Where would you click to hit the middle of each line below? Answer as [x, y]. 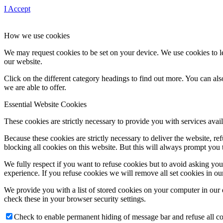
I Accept [17, 8]
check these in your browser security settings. [75, 199]
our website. [23, 61]
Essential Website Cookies [45, 104]
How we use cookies [37, 35]
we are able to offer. [35, 87]
